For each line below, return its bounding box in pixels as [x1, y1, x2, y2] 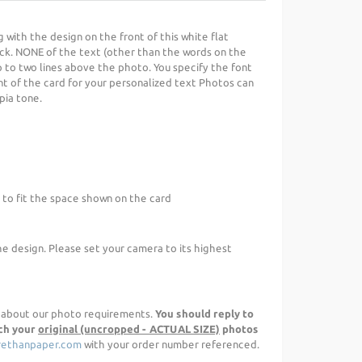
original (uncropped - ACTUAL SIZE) [38, 323, 220, 335]
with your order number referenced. [82, 339, 259, 350]
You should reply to [155, 308, 254, 319]
